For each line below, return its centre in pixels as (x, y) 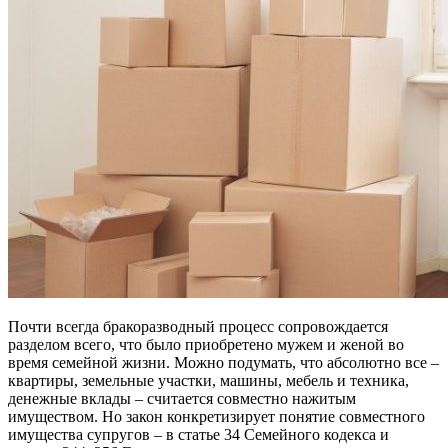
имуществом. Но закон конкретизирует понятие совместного (216, 416)
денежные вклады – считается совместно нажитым (182, 398)
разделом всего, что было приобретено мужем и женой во (206, 344)
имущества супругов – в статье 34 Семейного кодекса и (198, 434)
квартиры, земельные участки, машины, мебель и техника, (208, 380)
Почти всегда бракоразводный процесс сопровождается (198, 326)
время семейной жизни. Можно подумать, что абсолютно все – (223, 362)
